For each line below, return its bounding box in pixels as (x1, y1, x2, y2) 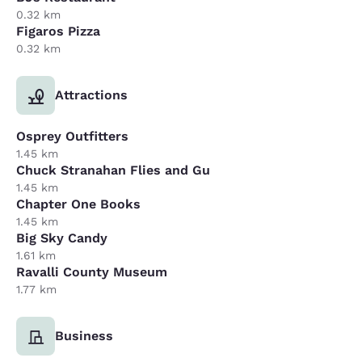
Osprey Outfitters (16, 128, 128, 144)
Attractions (55, 86, 128, 103)
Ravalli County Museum (16, 263, 167, 280)
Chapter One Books (16, 196, 141, 212)
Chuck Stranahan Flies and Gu (16, 162, 210, 178)
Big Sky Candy (16, 229, 107, 246)
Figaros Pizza (16, 23, 100, 39)
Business (55, 327, 113, 343)
